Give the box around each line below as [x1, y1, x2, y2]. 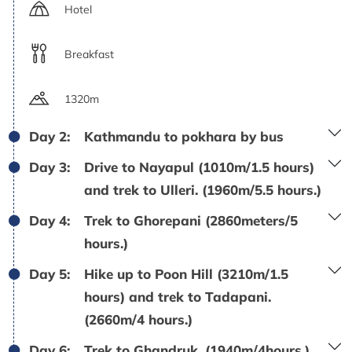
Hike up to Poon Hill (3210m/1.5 [84, 266, 288, 283]
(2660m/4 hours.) [84, 311, 192, 328]
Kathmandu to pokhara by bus [84, 128, 284, 145]
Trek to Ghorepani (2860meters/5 [84, 212, 298, 229]
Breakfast [64, 46, 114, 61]
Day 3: [29, 159, 70, 176]
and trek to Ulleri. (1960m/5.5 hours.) [84, 181, 321, 199]
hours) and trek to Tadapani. [84, 288, 271, 306]
